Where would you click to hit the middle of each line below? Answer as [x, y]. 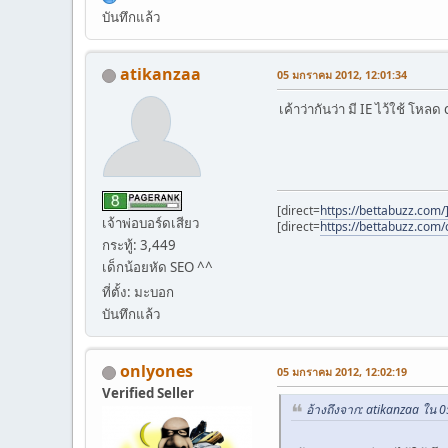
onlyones [156, 370]
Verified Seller [148, 392]
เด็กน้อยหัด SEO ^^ [157, 266]
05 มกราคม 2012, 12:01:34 [342, 75]
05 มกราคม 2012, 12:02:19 [342, 371]
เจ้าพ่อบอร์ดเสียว [150, 222]
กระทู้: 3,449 [139, 244]
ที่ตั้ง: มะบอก [138, 291]
